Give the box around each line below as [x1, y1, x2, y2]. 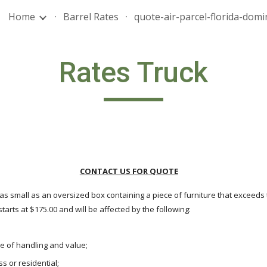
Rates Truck [59, 55, 208, 89]
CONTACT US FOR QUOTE [79, 166, 178, 176]
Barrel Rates [63, 10, 119, 23]
